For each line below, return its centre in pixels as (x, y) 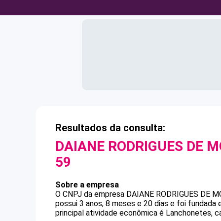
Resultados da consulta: (110, 128)
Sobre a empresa (87, 185)
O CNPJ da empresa (91, 194)
